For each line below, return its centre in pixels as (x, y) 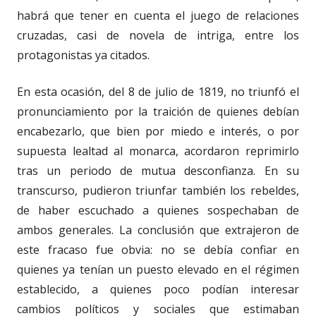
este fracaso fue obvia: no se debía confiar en (158, 249)
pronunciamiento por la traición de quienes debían (158, 111)
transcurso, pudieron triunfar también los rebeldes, (158, 190)
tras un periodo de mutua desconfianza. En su (158, 170)
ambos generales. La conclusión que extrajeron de (158, 230)
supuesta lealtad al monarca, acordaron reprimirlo (158, 151)
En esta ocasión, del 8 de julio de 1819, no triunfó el (158, 91)
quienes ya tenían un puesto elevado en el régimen (158, 269)
